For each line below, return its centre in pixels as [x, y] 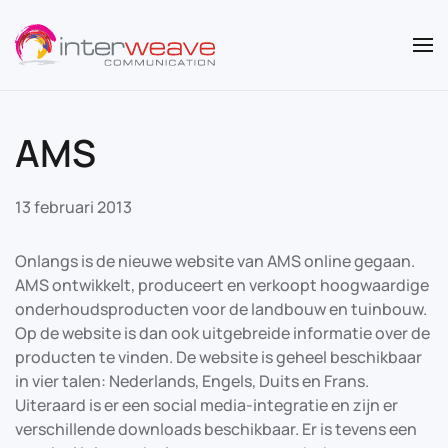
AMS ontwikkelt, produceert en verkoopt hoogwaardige [222, 285]
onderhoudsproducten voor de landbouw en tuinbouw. [221, 309]
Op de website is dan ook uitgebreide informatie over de [222, 333]
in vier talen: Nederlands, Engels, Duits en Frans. [192, 381]
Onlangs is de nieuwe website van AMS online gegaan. [215, 261]
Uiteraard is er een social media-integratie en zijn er [206, 405]
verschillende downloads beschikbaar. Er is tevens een [216, 429]
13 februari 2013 [73, 207]
